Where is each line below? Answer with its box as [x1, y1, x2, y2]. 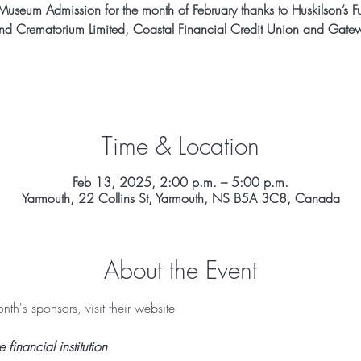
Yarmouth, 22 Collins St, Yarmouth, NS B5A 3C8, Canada [21, 189, 340, 207]
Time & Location [102, 130, 259, 162]
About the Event [104, 254, 257, 286]
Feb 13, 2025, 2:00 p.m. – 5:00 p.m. [73, 173, 288, 191]
